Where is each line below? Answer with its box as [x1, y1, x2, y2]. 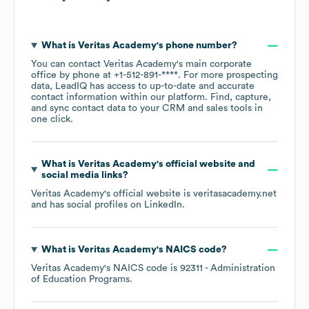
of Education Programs [31, 275, 130, 285]
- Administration [203, 263, 275, 274]
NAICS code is [113, 263, 180, 274]
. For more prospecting [178, 70, 278, 81]
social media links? [41, 170, 128, 181]
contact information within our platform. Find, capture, [31, 92, 271, 103]
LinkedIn [144, 200, 182, 210]
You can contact [31, 59, 103, 70]
